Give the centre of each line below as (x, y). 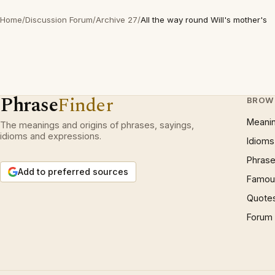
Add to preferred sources (73, 172)
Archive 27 (117, 20)
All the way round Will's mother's (204, 20)
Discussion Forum (59, 20)
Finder (86, 105)
